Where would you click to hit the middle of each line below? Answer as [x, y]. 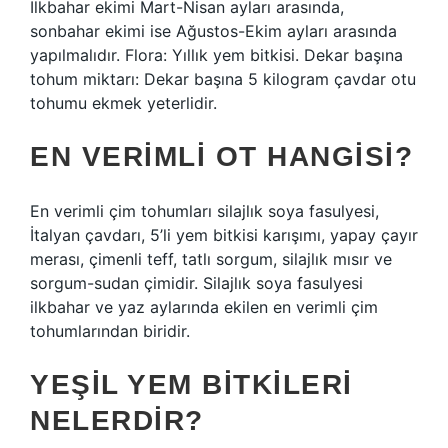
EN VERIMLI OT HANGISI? [221, 156]
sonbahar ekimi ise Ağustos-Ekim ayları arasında [213, 31]
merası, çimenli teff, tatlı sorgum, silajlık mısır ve [211, 259]
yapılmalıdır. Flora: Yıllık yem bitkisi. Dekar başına [216, 55]
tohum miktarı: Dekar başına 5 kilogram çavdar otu [223, 79]
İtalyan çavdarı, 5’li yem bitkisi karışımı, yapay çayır [224, 235]
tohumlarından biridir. [110, 331]
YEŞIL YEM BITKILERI [191, 384]
